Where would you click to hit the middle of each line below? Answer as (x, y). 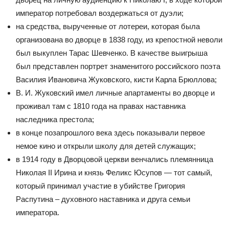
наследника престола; (55, 120)
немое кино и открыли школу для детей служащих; (106, 146)
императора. (38, 213)
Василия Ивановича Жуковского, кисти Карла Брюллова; (116, 80)
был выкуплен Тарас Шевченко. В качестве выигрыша (112, 53)
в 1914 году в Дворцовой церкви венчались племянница (114, 159)
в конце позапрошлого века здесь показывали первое (110, 133)
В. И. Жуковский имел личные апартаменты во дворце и (115, 93)
